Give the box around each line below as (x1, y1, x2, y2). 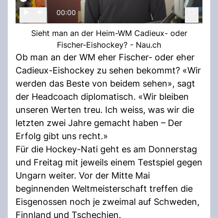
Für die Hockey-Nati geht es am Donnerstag (16, 144, 197, 154)
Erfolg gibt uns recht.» (16, 130, 108, 141)
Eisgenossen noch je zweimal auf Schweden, (16, 196, 200, 207)
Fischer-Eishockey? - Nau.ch (57, 39, 161, 50)
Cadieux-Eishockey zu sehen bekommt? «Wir (16, 65, 201, 75)
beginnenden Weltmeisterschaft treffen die (16, 183, 193, 194)
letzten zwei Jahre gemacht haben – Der (16, 117, 182, 128)
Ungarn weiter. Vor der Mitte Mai (16, 170, 150, 181)
